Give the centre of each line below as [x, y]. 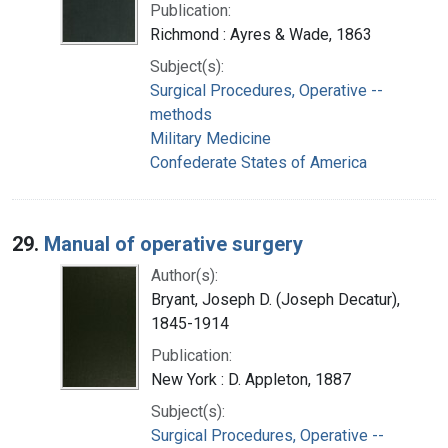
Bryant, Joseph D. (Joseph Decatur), [275, 299]
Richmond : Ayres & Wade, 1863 [261, 34]
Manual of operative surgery [173, 243]
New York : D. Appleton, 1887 [251, 379]
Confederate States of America [258, 162]
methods [181, 114]
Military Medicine [210, 138]
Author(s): [184, 275]
